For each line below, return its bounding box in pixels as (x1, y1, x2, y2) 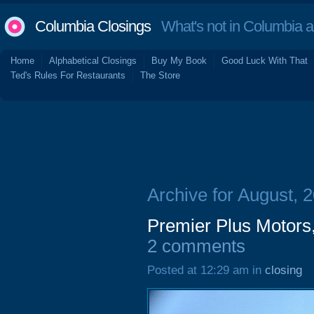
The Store (140, 70, 180, 81)
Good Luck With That (221, 55, 308, 66)
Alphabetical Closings (49, 55, 137, 66)
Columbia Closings (35, 18, 151, 35)
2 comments (147, 236, 245, 256)
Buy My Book (151, 55, 207, 66)
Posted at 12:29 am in (147, 264, 265, 277)
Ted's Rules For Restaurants (11, 70, 125, 81)
